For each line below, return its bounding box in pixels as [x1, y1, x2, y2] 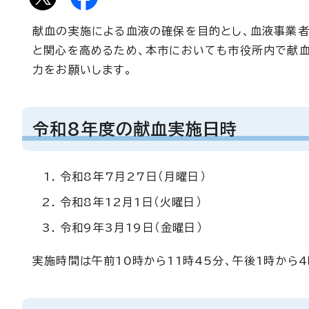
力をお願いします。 [32, 64, 132, 75]
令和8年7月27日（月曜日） [60, 171, 206, 182]
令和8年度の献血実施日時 [32, 121, 238, 137]
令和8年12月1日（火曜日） [60, 197, 202, 208]
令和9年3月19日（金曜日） [60, 222, 203, 233]
